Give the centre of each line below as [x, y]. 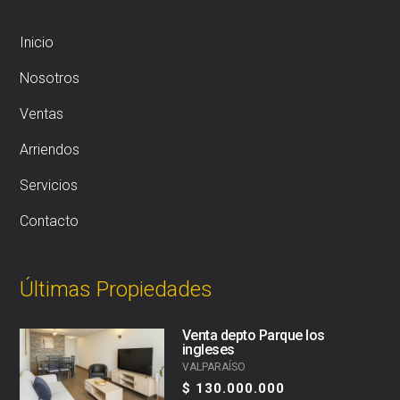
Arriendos [50, 149]
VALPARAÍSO [213, 367]
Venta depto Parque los [253, 335]
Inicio [37, 42]
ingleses [208, 349]
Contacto [50, 221]
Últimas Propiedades [117, 289]
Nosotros [50, 78]
